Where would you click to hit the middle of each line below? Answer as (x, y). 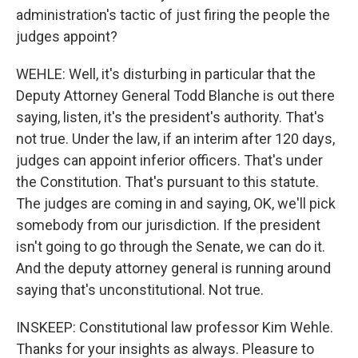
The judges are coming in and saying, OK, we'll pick (176, 203)
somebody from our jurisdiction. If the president (168, 225)
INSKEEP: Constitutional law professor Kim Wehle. (175, 327)
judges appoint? (67, 36)
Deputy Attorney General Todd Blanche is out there (175, 95)
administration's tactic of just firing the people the (173, 15)
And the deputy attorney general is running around (173, 268)
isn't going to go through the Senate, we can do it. (171, 247)
